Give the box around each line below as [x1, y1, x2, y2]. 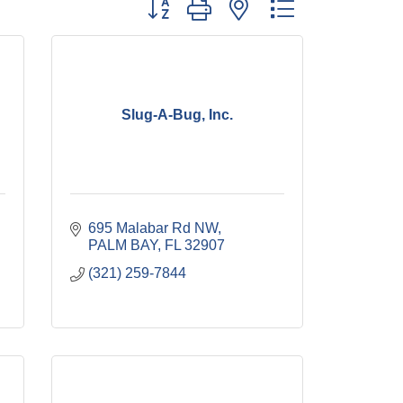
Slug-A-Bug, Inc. [121, 106, 233, 122]
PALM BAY [88, 237, 157, 253]
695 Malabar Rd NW [88, 220, 218, 236]
